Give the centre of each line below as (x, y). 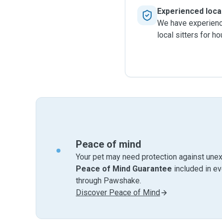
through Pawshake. (109, 181)
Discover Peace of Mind (118, 193)
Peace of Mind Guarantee (124, 169)
